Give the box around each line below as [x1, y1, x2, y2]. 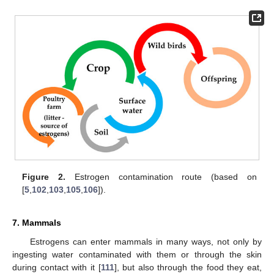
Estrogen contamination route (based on [65, 172, 257, 182]
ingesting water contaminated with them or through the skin [12, 250, 262, 260]
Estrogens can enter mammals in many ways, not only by [29, 237, 262, 247]
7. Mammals [12, 218, 61, 228]
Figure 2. [22, 172, 66, 182]
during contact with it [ [12, 262, 101, 273]
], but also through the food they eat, [114, 262, 262, 273]
